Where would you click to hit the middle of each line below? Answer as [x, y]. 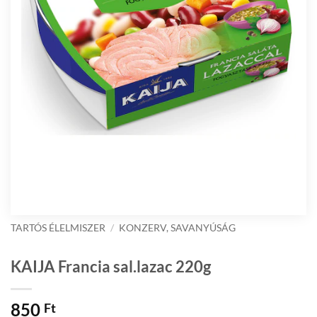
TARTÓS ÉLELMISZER [58, 228]
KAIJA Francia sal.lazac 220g [111, 266]
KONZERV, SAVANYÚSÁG [178, 228]
